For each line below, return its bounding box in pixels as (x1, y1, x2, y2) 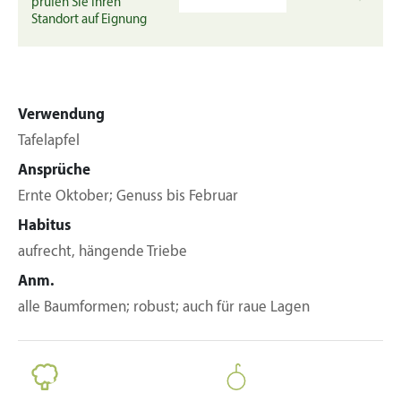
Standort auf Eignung (31, 13, 147, 27)
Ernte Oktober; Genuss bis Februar (18, 189, 238, 204)
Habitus (18, 218, 71, 234)
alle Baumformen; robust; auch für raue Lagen (18, 300, 310, 315)
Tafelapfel (18, 133, 80, 149)
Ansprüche (18, 163, 90, 178)
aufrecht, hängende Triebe (18, 244, 187, 260)
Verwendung (18, 107, 105, 123)
